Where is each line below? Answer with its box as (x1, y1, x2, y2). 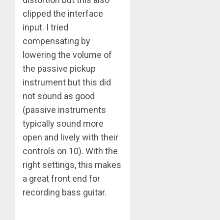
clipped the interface (23, 8, 103, 19)
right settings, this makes (23, 160, 121, 170)
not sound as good (23, 91, 95, 102)
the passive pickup (23, 63, 96, 74)
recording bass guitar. (23, 187, 107, 198)
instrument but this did (23, 77, 111, 88)
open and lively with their (23, 132, 118, 143)
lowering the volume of (23, 50, 112, 60)
